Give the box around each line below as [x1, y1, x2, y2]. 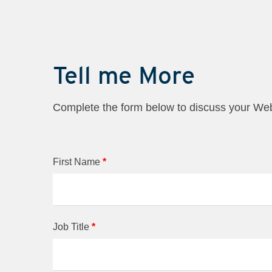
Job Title [53, 221, 92, 232]
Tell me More [53, 60, 195, 90]
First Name [53, 156, 103, 167]
